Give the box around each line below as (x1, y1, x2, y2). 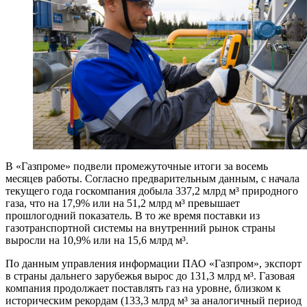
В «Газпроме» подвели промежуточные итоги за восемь (5, 160, 268, 172)
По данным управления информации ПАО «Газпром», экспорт (5, 257, 302, 269)
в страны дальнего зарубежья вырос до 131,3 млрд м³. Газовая (5, 269, 295, 282)
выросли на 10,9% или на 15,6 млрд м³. (5, 234, 188, 246)
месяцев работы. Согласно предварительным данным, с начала (5, 172, 299, 184)
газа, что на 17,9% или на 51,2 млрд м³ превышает (5, 197, 240, 209)
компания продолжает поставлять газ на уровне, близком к (5, 282, 281, 294)
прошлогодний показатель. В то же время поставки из (5, 209, 260, 221)
